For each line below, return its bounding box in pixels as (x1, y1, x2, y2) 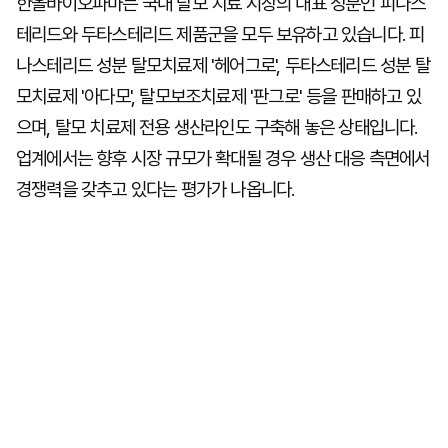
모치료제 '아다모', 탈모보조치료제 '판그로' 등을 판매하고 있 (16, 85, 422, 108)
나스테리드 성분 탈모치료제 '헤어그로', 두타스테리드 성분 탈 (16, 54, 430, 77)
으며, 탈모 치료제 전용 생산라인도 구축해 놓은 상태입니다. (16, 116, 418, 139)
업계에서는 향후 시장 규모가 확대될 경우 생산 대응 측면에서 (16, 147, 430, 170)
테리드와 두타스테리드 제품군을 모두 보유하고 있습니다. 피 (16, 23, 425, 46)
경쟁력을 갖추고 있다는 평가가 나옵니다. (16, 178, 295, 201)
